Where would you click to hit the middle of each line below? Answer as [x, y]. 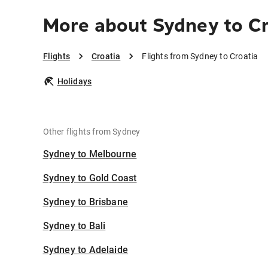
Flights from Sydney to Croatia [200, 56]
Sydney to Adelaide [86, 250]
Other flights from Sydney [92, 132]
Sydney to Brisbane [86, 202]
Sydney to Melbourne [90, 154]
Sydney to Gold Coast [90, 178]
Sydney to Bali [74, 226]
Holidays [74, 81]
